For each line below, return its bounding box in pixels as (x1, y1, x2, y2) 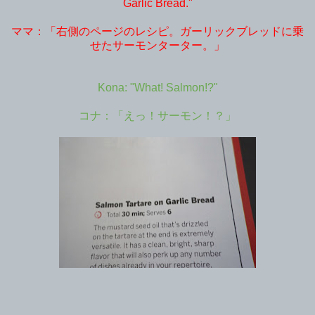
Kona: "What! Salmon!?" (97, 81, 218, 94)
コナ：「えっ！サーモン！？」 (79, 109, 236, 122)
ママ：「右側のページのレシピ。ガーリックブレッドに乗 (11, 25, 304, 37)
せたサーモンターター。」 (90, 39, 225, 51)
